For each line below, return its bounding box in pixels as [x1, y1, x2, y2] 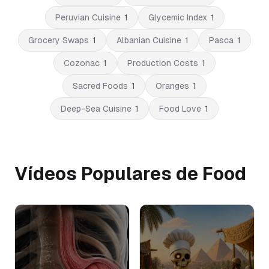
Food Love [159, 104, 201, 113]
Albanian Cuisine [116, 35, 181, 45]
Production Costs [127, 58, 198, 68]
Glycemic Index [148, 13, 207, 22]
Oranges [156, 81, 189, 91]
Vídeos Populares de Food [14, 163, 246, 184]
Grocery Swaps [28, 35, 89, 45]
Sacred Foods [73, 81, 128, 91]
